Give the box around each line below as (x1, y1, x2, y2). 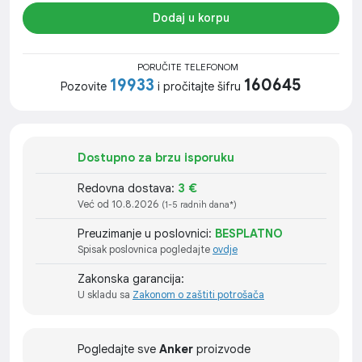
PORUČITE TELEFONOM (135, 61, 238, 74)
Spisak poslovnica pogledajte (78, 243, 213, 257)
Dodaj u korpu (153, 11, 230, 26)
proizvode (193, 342, 250, 357)
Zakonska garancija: (78, 271, 187, 287)
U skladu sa (78, 288, 133, 302)
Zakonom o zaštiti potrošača (133, 288, 264, 302)
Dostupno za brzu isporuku (78, 150, 234, 166)
